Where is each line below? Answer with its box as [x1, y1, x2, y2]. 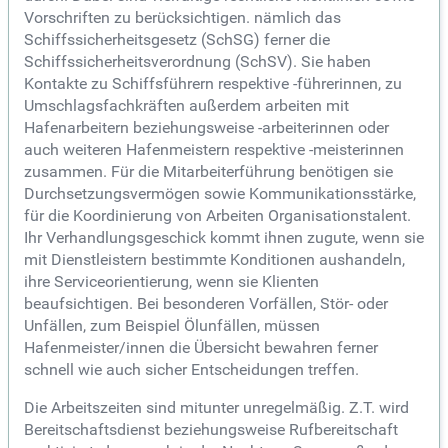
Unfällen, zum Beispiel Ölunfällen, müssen [24, 316, 320, 336]
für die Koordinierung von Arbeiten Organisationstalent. [24, 206, 411, 226]
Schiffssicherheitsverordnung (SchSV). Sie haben [24, 52, 371, 72]
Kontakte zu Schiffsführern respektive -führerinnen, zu [24, 74, 402, 94]
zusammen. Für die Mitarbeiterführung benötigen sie [24, 162, 393, 182]
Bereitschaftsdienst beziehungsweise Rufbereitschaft [24, 420, 398, 440]
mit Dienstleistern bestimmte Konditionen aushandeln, [24, 250, 405, 270]
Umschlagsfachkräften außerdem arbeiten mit [24, 96, 349, 116]
